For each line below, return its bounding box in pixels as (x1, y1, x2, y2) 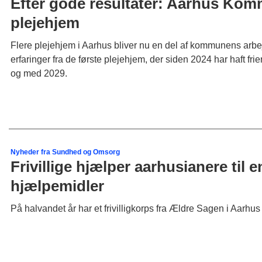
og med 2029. (10, 68, 67, 78)
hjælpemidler (10, 177, 104, 195)
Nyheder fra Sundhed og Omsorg (10, 148, 120, 157)
